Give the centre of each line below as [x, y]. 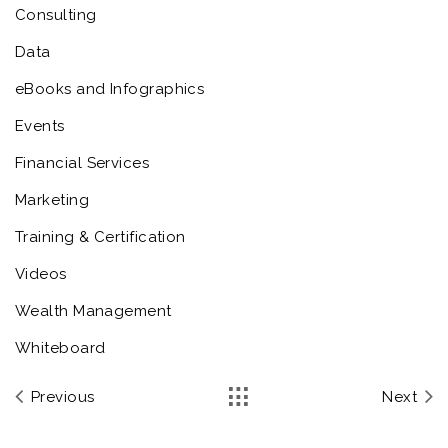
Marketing [52, 200]
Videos [41, 274]
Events [40, 126]
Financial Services [82, 163]
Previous [60, 397]
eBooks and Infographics [110, 89]
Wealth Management [93, 311]
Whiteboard [60, 348]
